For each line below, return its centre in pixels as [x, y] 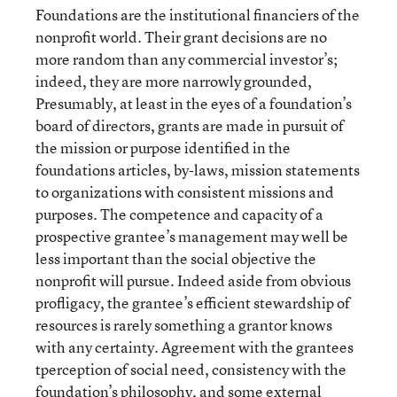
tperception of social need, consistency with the [191, 369]
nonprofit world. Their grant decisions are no [181, 37]
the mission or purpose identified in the [163, 148]
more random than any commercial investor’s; [187, 59]
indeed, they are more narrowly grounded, [174, 81]
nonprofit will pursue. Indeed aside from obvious [193, 280]
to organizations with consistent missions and [185, 192]
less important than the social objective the [176, 258]
